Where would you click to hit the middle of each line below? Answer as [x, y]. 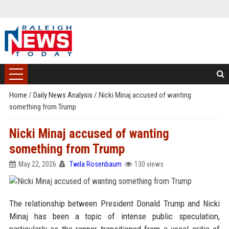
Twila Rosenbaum [95, 164]
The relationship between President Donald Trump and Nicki [114, 203]
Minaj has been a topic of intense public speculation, [114, 216]
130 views [149, 164]
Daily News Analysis [63, 95]
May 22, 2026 [37, 164]
